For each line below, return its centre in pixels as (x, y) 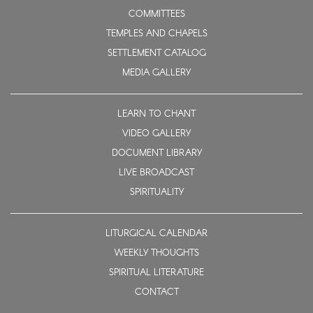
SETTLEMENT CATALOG (156, 53)
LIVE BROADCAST (156, 173)
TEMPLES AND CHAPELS (156, 34)
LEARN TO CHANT (156, 114)
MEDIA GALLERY (156, 73)
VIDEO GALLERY (156, 133)
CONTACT (156, 292)
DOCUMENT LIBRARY (156, 153)
